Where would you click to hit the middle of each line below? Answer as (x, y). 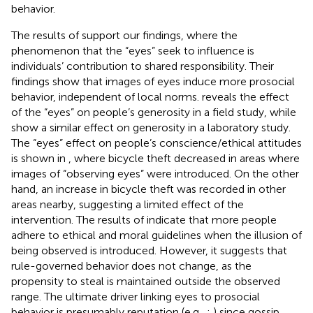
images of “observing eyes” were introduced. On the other (155, 173)
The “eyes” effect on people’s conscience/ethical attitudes (156, 143)
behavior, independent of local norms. (107, 96)
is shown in (40, 158)
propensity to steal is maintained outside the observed (146, 281)
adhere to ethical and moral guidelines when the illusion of (156, 235)
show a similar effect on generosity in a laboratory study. (151, 127)
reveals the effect (246, 96)
